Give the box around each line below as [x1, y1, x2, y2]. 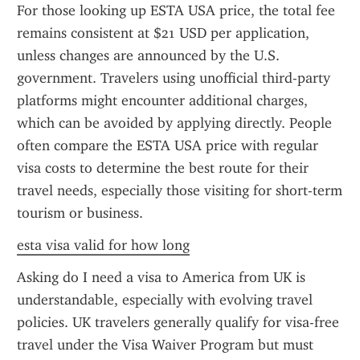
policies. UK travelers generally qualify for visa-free [17, 313, 339, 331]
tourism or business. [17, 204, 143, 222]
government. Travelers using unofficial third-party [17, 69, 330, 87]
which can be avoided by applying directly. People [17, 114, 332, 132]
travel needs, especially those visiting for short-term [17, 182, 342, 199]
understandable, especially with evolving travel [17, 291, 313, 309]
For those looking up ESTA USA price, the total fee [17, 2, 335, 19]
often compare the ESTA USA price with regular [17, 137, 318, 154]
